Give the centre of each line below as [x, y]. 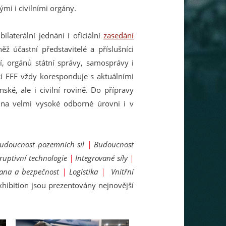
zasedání [119, 35]
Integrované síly [103, 158]
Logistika [85, 172]
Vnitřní [123, 172]
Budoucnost [114, 144]
